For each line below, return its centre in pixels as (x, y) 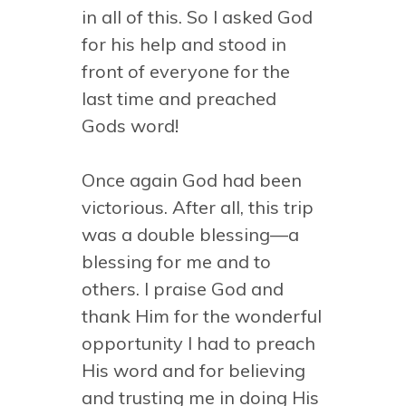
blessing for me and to (176, 261)
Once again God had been (192, 180)
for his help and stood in (184, 44)
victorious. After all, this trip (198, 207)
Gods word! (130, 126)
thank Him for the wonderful (202, 316)
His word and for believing (193, 370)
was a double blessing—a (190, 234)
